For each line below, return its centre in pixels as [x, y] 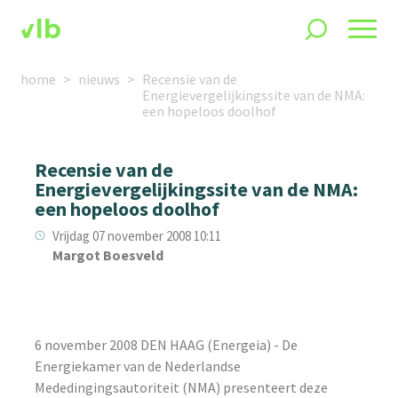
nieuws [99, 79]
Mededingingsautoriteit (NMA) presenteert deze [182, 387]
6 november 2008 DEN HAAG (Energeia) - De [167, 345]
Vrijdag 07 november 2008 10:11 [137, 236]
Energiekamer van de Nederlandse [138, 366]
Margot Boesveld [108, 255]
